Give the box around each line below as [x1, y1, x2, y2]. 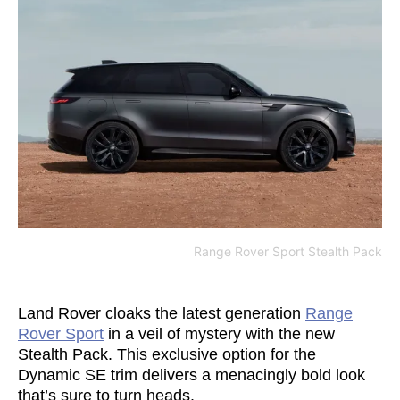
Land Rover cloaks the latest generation [18, 304, 305, 322]
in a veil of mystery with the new [104, 324, 335, 343]
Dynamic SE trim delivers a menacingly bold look [18, 365, 365, 384]
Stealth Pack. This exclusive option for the [18, 345, 316, 363]
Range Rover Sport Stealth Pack [194, 243, 382, 259]
